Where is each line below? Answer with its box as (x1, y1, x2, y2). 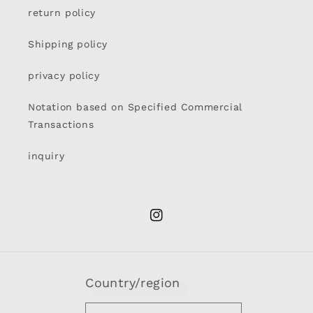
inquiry (28, 150, 65, 161)
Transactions (28, 119, 94, 130)
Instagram (150, 217, 201, 228)
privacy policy (28, 70, 100, 81)
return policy (28, 7, 96, 18)
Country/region (85, 275, 180, 290)
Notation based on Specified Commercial (28, 101, 242, 112)
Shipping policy (28, 38, 108, 50)
